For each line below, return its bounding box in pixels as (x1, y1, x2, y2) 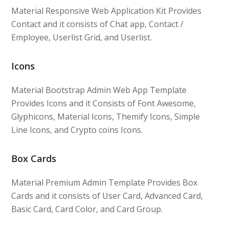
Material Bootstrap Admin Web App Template (11, 84, 187, 96)
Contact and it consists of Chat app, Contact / (11, 18, 184, 30)
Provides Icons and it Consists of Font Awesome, (11, 97, 196, 109)
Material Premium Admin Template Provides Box (11, 176, 198, 188)
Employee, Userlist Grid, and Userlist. (11, 31, 152, 43)
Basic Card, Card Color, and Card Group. (11, 203, 163, 215)
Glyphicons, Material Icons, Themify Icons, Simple (11, 110, 200, 122)
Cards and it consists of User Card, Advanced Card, (11, 190, 203, 201)
